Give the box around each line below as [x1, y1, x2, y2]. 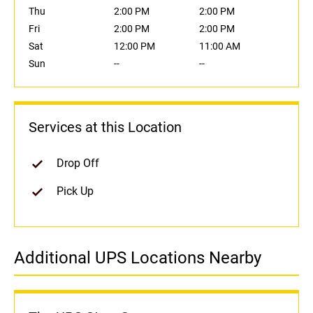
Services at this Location [29, 119, 182, 136]
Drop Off [57, 156, 99, 170]
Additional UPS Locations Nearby [14, 248, 261, 268]
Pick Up [57, 184, 94, 198]
